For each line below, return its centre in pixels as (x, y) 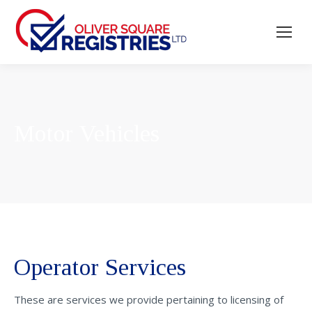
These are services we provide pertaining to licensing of (149, 299)
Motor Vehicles (87, 133)
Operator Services (100, 267)
